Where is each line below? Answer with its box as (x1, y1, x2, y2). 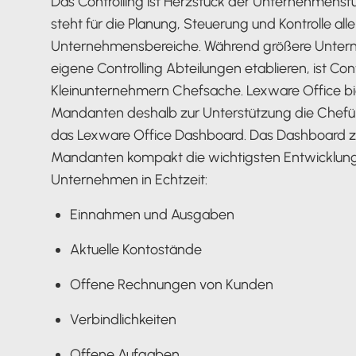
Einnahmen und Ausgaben (70, 206, 234, 223)
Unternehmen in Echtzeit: (51, 171, 207, 188)
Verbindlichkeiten (70, 311, 176, 328)
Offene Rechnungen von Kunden (70, 276, 273, 293)
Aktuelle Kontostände (70, 241, 202, 258)
